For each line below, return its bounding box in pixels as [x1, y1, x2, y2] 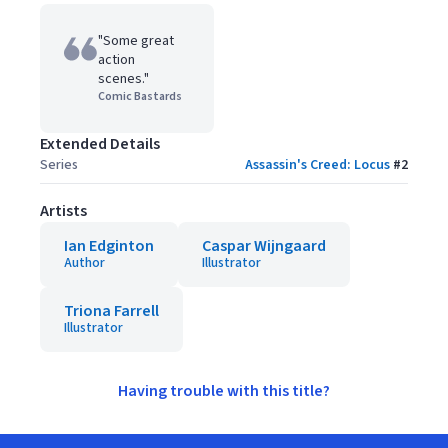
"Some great [98, 31, 174, 51]
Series [40, 155, 78, 175]
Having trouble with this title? [118, 380, 330, 402]
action [98, 50, 135, 70]
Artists [40, 200, 87, 222]
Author [64, 253, 105, 273]
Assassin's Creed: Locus [245, 155, 390, 175]
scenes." [98, 69, 149, 89]
